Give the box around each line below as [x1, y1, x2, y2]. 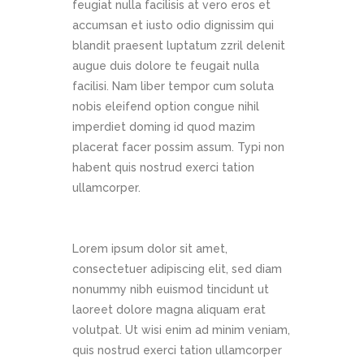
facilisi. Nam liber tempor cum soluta [72, 80, 274, 93]
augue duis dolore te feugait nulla [72, 59, 259, 73]
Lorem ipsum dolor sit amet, [72, 242, 227, 256]
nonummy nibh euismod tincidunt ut [72, 283, 269, 297]
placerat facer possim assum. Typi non [72, 141, 284, 154]
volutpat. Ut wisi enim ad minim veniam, [72, 323, 290, 337]
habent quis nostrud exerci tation [72, 161, 254, 175]
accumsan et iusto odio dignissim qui [72, 19, 274, 32]
